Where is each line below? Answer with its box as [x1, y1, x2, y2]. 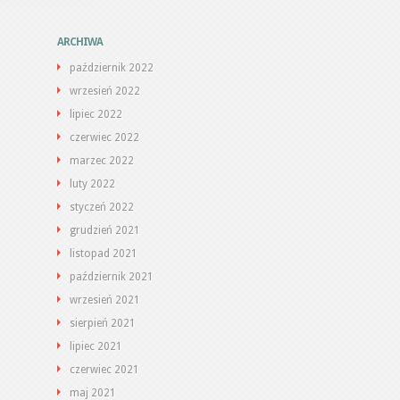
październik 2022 [70, 62, 154, 74]
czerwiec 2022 [70, 131, 139, 144]
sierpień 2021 [70, 317, 136, 329]
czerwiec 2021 [70, 363, 139, 376]
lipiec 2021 [70, 340, 122, 353]
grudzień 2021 [70, 224, 140, 237]
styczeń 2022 [70, 201, 134, 213]
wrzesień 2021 [70, 294, 140, 306]
